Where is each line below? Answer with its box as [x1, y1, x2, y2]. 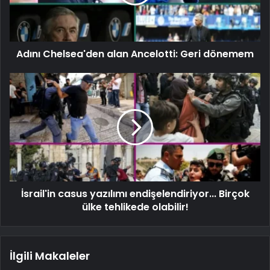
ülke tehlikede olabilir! [81, 199, 189, 214]
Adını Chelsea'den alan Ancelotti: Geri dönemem [16, 46, 254, 61]
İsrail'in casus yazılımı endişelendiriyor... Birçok [20, 186, 250, 201]
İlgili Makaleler [10, 248, 90, 263]
